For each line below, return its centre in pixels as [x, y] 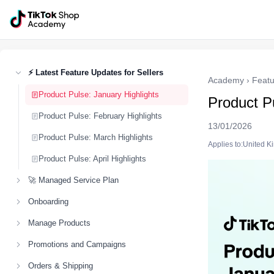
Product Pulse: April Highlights [92, 159]
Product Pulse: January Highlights [99, 94]
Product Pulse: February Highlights [100, 116]
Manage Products [59, 223]
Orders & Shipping [61, 266]
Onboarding [48, 202]
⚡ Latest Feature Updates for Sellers [96, 72]
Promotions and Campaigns [77, 244]
